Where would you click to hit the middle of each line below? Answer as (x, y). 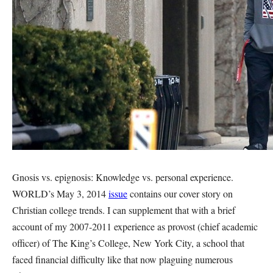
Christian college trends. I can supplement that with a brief (124, 210)
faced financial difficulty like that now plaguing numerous (122, 259)
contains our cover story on (180, 193)
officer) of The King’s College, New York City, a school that (128, 243)
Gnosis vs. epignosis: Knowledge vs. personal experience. (123, 177)
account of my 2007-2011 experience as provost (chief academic (135, 226)
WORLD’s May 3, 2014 (60, 193)
